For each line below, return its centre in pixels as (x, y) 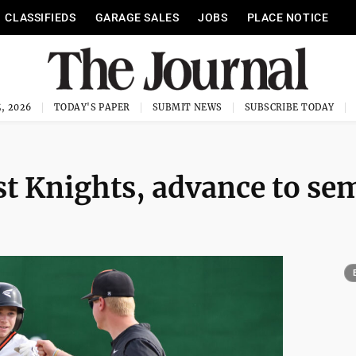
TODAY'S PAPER (92, 107)
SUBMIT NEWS (187, 107)
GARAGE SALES (137, 17)
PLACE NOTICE (288, 17)
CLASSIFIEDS (41, 17)
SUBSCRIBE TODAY (289, 107)
